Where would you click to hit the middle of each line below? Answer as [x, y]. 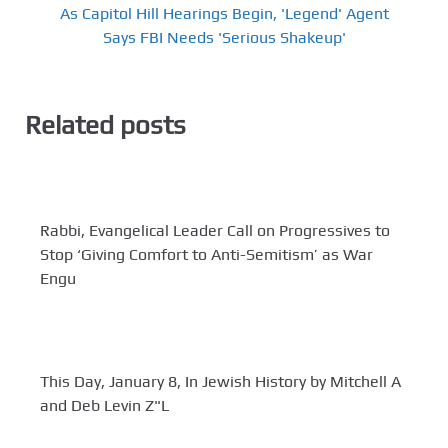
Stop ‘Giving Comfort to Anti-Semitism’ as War [206, 255]
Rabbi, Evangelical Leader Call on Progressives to [215, 231]
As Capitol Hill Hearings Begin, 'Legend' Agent [224, 13]
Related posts [105, 124]
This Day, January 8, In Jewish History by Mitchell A [220, 382]
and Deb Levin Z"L [104, 406]
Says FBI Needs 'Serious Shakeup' [224, 37]
